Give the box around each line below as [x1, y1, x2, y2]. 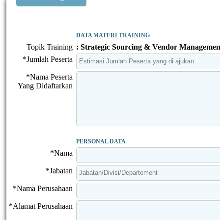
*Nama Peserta [26, 72, 73, 81]
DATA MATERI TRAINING [76, 31, 150, 39]
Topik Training [27, 42, 73, 51]
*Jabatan [46, 166, 73, 175]
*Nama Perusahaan [13, 184, 73, 192]
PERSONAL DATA [76, 137, 126, 145]
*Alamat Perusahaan [9, 201, 73, 210]
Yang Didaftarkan [18, 81, 73, 90]
